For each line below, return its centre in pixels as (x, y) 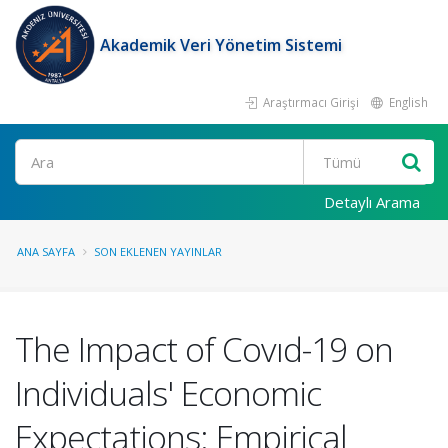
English (407, 102)
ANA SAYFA (46, 251)
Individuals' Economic (168, 393)
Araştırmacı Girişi (309, 102)
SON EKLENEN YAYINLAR (158, 251)
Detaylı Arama (372, 202)
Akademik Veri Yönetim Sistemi (221, 45)
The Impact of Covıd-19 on (204, 349)
